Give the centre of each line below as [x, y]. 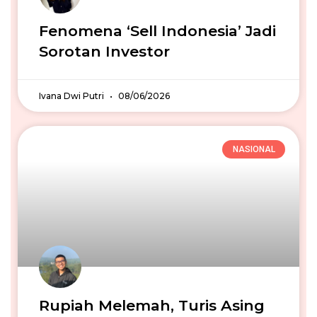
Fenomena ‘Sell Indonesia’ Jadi [157, 31]
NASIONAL [254, 150]
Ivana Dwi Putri [73, 96]
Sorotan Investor [104, 51]
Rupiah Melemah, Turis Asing [152, 305]
